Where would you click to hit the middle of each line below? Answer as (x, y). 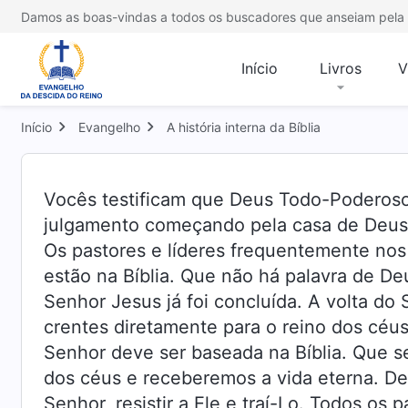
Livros (341, 68)
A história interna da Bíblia (244, 127)
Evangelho (109, 127)
